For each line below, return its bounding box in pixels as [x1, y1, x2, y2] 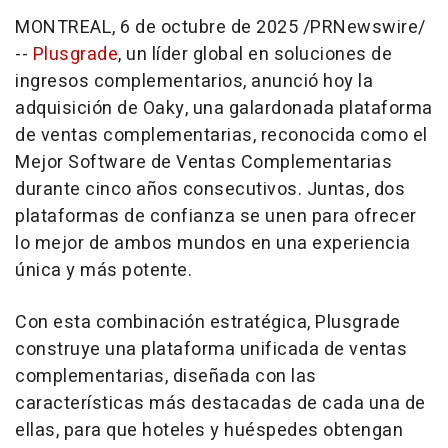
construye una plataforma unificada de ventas [15, 336, 407, 363]
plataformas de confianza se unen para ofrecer [15, 203, 417, 230]
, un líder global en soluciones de [118, 41, 392, 68]
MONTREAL [15, 14, 112, 41]
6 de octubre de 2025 [120, 14, 298, 41]
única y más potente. [15, 257, 192, 284]
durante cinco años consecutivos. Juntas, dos [15, 176, 405, 203]
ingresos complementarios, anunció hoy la [15, 68, 373, 95]
